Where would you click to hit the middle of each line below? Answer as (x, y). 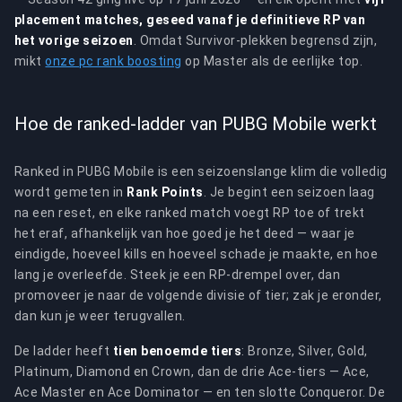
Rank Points (165, 192)
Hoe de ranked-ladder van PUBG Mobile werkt (196, 124)
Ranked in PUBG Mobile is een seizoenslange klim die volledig (201, 171)
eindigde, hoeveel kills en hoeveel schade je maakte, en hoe (197, 254)
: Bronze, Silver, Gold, (305, 351)
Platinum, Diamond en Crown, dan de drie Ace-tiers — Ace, (192, 371)
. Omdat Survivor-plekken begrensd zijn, (255, 40)
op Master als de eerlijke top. (272, 61)
